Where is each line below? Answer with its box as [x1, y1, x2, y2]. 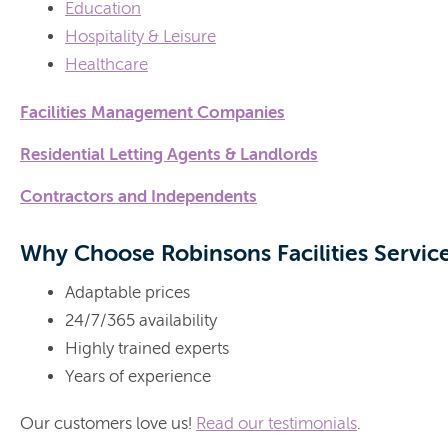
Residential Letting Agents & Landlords [20, 144, 318, 164]
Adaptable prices [65, 282, 190, 302]
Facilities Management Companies [20, 102, 285, 122]
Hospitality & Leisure [65, 27, 216, 47]
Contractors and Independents [20, 186, 257, 206]
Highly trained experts [65, 338, 229, 358]
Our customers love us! [20, 414, 196, 434]
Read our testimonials [196, 414, 357, 434]
